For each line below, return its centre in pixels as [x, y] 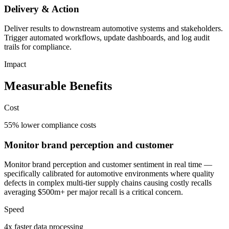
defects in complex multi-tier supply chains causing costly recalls [108, 183]
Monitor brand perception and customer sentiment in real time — [108, 165]
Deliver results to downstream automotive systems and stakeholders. [113, 29]
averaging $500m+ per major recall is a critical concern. [94, 192]
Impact [15, 64]
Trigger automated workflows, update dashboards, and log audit [107, 38]
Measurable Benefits [58, 86]
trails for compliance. [38, 47]
